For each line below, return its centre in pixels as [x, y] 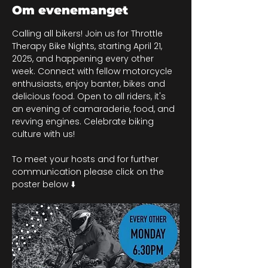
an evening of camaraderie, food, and [95, 109]
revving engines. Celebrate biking [84, 121]
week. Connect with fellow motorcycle [93, 71]
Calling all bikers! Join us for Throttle [89, 33]
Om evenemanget [70, 10]
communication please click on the [89, 172]
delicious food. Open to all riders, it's [90, 96]
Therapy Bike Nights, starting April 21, [88, 46]
